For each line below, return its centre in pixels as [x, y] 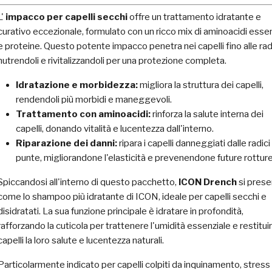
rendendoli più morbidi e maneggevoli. [94, 100]
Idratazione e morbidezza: [77, 85]
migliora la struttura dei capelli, [201, 85]
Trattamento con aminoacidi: [83, 114]
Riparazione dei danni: [66, 143]
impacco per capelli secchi [66, 17]
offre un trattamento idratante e [194, 17]
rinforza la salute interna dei [207, 114]
